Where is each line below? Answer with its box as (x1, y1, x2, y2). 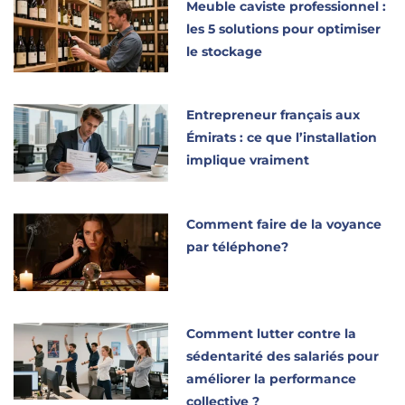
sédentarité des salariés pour (186, 347, 380, 364)
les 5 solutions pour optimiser (186, 20, 381, 37)
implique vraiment (186, 152, 310, 169)
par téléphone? (186, 239, 289, 256)
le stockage (186, 42, 263, 60)
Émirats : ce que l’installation (186, 129, 378, 146)
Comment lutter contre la (186, 325, 357, 342)
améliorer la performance (186, 370, 357, 387)
